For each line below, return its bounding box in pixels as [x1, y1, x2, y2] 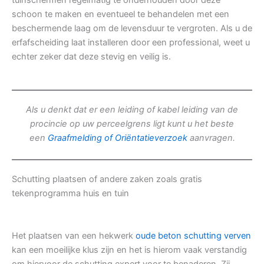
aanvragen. [187, 133, 235, 144]
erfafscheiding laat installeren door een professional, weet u [12, 37, 250, 48]
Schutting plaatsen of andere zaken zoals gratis [12, 173, 202, 184]
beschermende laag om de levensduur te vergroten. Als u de [12, 23, 252, 34]
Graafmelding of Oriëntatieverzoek [47, 133, 187, 144]
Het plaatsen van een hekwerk [12, 230, 136, 241]
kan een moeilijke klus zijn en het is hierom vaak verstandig [12, 244, 247, 255]
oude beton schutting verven [136, 230, 251, 241]
